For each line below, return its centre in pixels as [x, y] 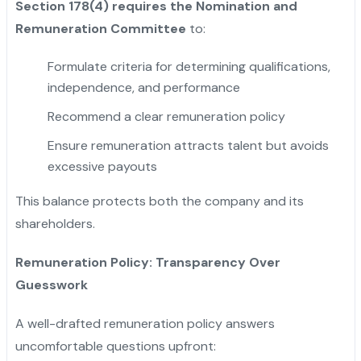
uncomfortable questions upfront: [115, 346]
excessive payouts [102, 166]
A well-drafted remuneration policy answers [145, 323]
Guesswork [51, 284]
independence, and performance [143, 87]
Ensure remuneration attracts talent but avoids [188, 145]
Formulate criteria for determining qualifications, [189, 66]
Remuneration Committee [100, 28]
